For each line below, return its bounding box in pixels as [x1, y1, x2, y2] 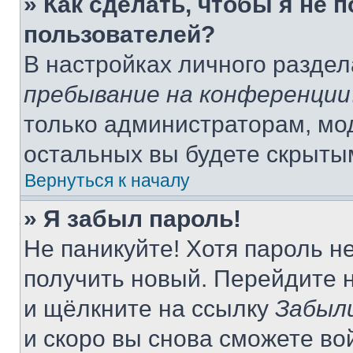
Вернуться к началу [24, 170, 190, 191]
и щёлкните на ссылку [24, 295, 275, 321]
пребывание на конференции [24, 81, 351, 107]
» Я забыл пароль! [24, 206, 241, 232]
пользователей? [24, 21, 215, 47]
